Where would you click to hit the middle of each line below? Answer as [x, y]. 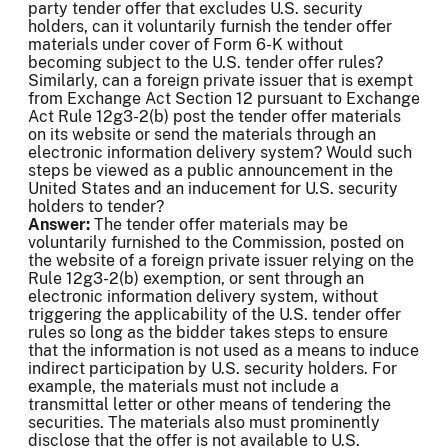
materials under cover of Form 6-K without [185, 45]
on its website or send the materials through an [202, 135]
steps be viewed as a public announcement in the [210, 171]
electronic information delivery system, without [203, 297]
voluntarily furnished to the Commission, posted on [216, 243]
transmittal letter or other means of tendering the [209, 405]
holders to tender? [96, 207]
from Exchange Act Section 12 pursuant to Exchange [224, 99]
